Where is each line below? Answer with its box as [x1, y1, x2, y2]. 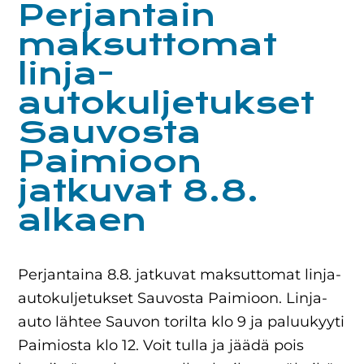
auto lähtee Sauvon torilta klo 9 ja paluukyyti [18, 312, 345, 331]
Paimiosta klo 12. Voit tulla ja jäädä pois [18, 336, 305, 354]
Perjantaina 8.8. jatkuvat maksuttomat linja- [18, 265, 342, 284]
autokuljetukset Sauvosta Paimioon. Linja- [18, 288, 328, 307]
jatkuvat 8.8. [18, 171, 259, 210]
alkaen [18, 201, 147, 239]
